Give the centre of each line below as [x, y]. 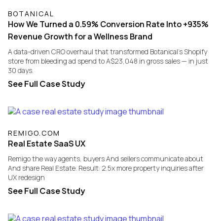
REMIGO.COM [34, 133]
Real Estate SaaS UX [47, 143]
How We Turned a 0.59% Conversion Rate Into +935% [108, 24]
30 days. [21, 71]
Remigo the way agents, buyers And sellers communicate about [106, 158]
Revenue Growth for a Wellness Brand [80, 37]
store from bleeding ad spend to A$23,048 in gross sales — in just [108, 61]
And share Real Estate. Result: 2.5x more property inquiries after [106, 168]
